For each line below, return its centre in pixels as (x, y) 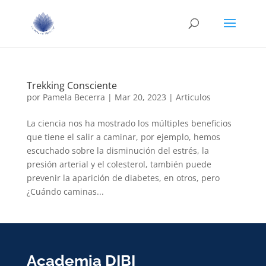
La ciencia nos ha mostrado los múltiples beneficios (129, 123)
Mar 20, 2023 (140, 97)
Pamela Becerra (74, 97)
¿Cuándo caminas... (65, 191)
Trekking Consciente (72, 85)
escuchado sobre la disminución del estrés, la (118, 151)
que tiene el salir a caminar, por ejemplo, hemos (123, 137)
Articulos (193, 97)
